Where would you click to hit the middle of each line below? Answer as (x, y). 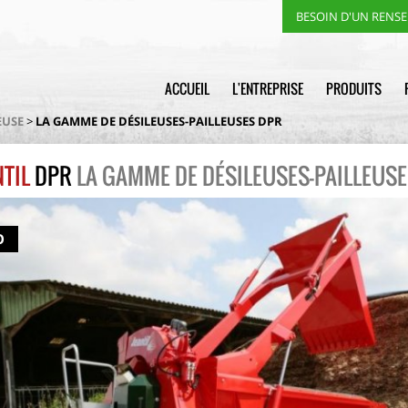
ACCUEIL (187, 88)
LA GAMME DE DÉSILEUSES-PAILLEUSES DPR (159, 121)
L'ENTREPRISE (268, 88)
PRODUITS (354, 88)
